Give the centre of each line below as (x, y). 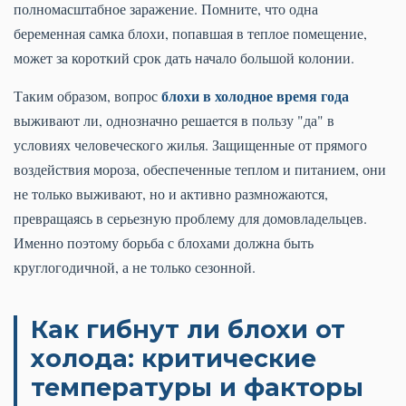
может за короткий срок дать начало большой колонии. (184, 58)
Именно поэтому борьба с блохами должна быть (164, 243)
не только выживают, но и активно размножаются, (171, 194)
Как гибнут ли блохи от (188, 330)
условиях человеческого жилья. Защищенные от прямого (190, 145)
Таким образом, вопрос (87, 96)
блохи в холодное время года (255, 96)
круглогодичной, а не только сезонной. (135, 267)
